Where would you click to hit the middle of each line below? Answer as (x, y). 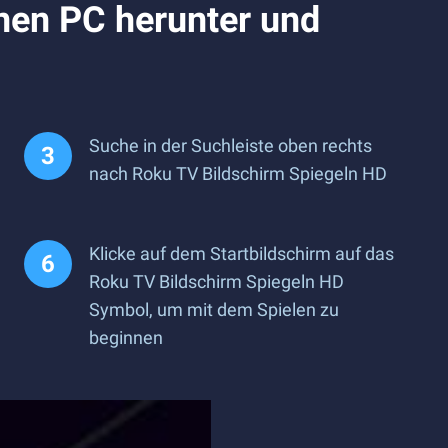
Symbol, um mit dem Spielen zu (214, 309)
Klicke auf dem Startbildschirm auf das (241, 253)
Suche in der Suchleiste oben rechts (230, 145)
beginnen (126, 337)
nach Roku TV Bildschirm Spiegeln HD (238, 173)
